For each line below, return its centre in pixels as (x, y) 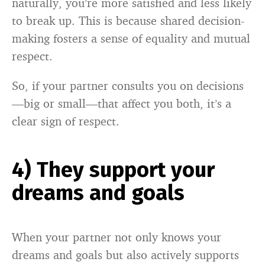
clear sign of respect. (66, 121)
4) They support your (113, 170)
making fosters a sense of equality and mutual (131, 38)
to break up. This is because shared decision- (128, 21)
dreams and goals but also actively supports (125, 255)
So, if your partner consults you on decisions (128, 86)
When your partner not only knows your (117, 237)
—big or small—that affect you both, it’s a (122, 104)
